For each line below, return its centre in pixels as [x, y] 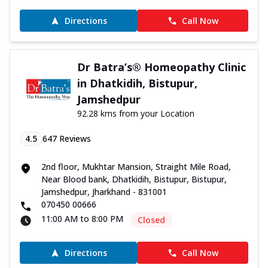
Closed [151, 220]
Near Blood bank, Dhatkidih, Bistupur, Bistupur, [134, 179]
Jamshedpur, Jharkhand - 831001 [104, 192]
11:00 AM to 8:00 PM [82, 219]
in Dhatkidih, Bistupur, [137, 83]
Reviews [74, 139]
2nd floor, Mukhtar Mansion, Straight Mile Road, [136, 167]
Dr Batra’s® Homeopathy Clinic [161, 67]
